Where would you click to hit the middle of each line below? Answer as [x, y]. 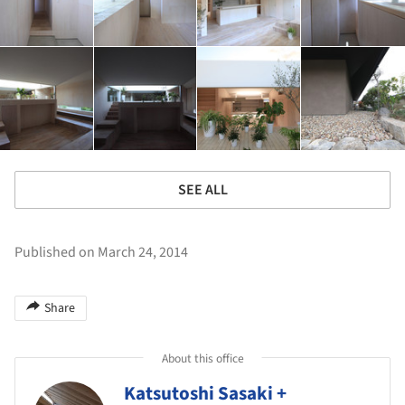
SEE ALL [202, 189]
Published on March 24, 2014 [101, 252]
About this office [202, 358]
